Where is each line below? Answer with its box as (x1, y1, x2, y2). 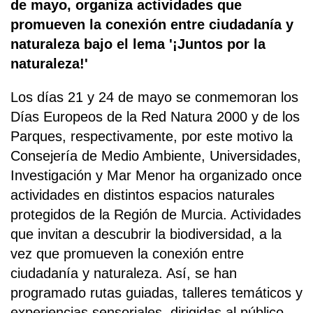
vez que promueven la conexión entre (10, 246, 244, 262)
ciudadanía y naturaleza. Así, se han (10, 265, 237, 282)
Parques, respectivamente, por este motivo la (10, 129, 293, 145)
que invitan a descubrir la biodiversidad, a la (10, 226, 282, 242)
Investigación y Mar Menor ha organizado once (10, 168, 302, 184)
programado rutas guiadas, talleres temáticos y (10, 285, 303, 301)
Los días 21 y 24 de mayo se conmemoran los (10, 89, 298, 105)
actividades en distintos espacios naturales (10, 187, 275, 203)
